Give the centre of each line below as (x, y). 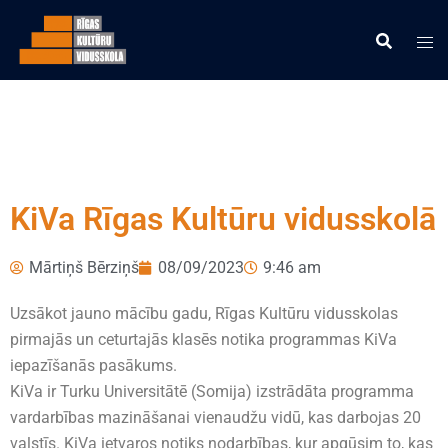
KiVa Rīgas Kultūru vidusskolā (223, 219)
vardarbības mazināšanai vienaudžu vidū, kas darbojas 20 (215, 417)
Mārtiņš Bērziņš (84, 267)
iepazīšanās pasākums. (93, 365)
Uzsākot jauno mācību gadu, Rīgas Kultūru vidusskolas (204, 313)
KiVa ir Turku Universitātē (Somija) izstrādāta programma (212, 391)
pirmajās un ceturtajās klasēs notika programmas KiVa (203, 339)
